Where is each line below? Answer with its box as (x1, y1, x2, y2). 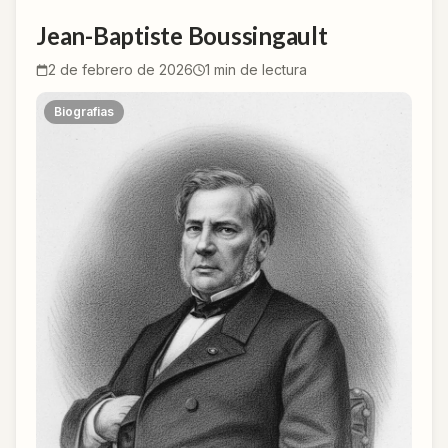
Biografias (54, 103, 114, 119)
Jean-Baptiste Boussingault (36, 20, 328, 50)
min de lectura (210, 60, 307, 78)
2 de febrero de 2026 (48, 60, 193, 78)
